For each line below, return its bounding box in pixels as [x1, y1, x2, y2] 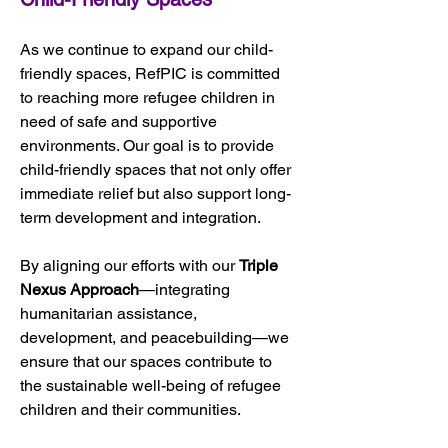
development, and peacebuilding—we [20, 327, 293, 347]
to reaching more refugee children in [20, 87, 279, 107]
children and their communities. [20, 399, 241, 419]
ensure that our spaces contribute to [20, 351, 276, 371]
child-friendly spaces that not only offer [20, 159, 295, 179]
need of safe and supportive [20, 111, 221, 131]
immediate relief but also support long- [20, 183, 291, 203]
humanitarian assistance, [20, 303, 201, 323]
